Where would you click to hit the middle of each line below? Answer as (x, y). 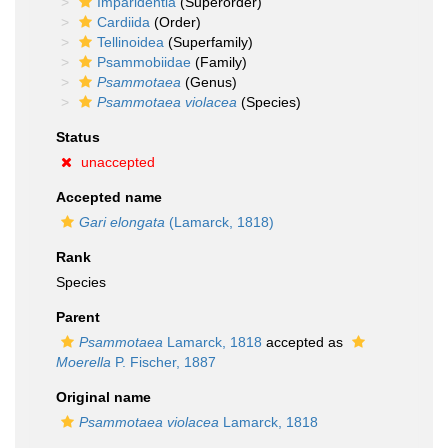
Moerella (83, 362)
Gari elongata (122, 222)
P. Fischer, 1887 (163, 362)
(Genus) (209, 82)
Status (78, 137)
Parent (78, 317)
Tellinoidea (130, 42)
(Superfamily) (208, 42)
